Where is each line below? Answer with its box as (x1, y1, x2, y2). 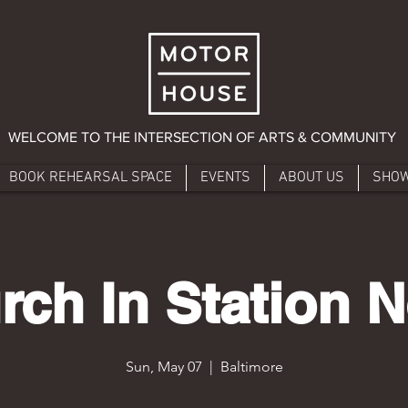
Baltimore (219, 357, 283, 375)
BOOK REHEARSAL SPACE (8, 168, 172, 187)
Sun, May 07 (125, 357, 202, 375)
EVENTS (199, 168, 250, 187)
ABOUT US (278, 168, 344, 187)
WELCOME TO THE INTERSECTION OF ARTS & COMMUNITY (8, 128, 396, 145)
